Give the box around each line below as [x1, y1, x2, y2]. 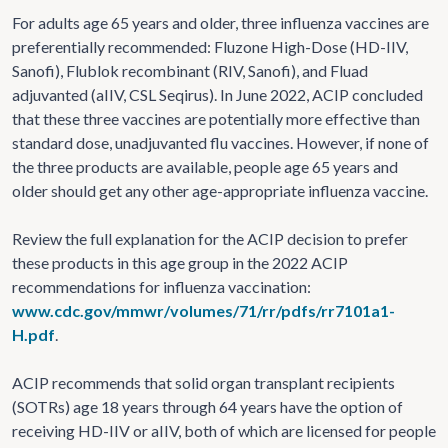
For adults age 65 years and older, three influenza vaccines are [12, 12, 429, 32]
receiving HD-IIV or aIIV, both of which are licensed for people [12, 420, 436, 440]
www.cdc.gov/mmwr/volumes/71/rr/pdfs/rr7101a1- [12, 300, 395, 320]
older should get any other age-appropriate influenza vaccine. [12, 180, 428, 200]
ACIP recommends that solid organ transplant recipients [12, 372, 395, 392]
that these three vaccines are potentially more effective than [12, 108, 420, 128]
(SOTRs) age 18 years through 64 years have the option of [12, 396, 403, 416]
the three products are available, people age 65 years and [12, 156, 398, 176]
